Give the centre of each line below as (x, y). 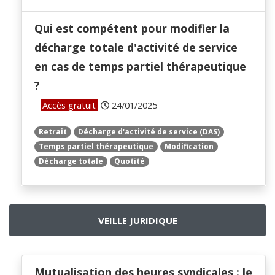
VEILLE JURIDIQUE (137, 221)
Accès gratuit (69, 106)
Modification (189, 147)
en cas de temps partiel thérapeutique (140, 67)
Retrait (53, 132)
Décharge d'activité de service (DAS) (149, 132)
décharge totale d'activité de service (136, 48)
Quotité (130, 161)
